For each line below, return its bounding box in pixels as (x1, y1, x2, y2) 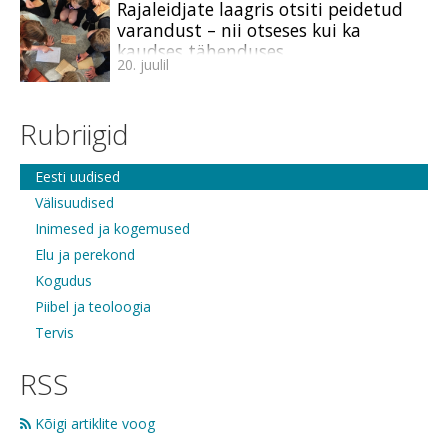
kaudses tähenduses (117, 39, 284, 64)
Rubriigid (20, 115, 129, 154)
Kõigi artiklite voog (31, 413, 155, 433)
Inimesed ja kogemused (35, 218, 190, 238)
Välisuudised (35, 192, 114, 212)
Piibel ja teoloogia (35, 296, 151, 316)
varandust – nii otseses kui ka (117, 18, 361, 43)
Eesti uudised (35, 166, 120, 186)
